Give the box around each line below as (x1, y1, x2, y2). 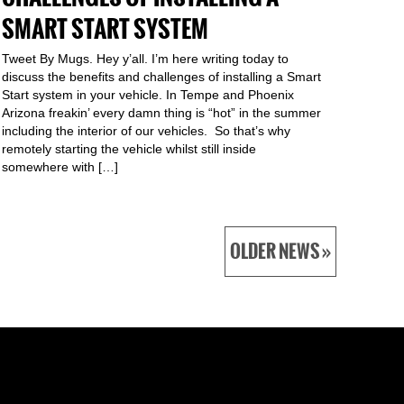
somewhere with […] (2, 160, 118, 174)
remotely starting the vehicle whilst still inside (2, 142, 256, 156)
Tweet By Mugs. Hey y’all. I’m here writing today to (2, 51, 289, 66)
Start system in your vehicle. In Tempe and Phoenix (2, 87, 294, 102)
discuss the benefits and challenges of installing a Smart (2, 69, 321, 84)
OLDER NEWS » (229, 238, 331, 265)
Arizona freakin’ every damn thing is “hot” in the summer (2, 106, 321, 120)
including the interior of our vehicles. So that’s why (2, 124, 290, 138)
